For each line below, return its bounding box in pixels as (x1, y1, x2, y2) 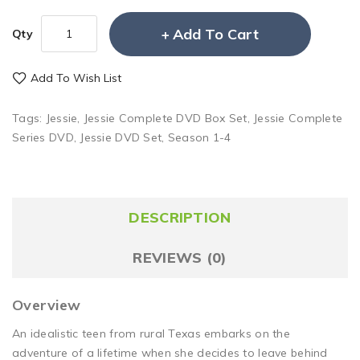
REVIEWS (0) (133, 247, 227, 267)
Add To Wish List (31, 70, 121, 85)
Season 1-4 (167, 129, 231, 145)
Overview (12, 295, 81, 314)
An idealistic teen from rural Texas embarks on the (12, 325, 290, 341)
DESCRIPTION (129, 207, 231, 227)
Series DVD (12, 129, 74, 145)
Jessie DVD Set (80, 129, 162, 145)
